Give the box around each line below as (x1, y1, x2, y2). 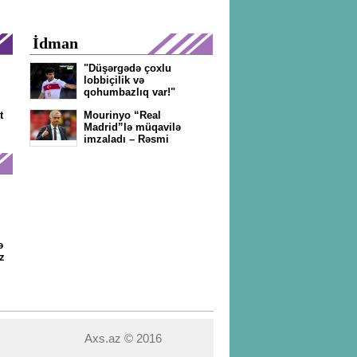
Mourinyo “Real (84, 109, 161, 121)
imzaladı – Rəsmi (84, 133, 169, 145)
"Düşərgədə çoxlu (84, 62, 171, 74)
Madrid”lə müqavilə (84, 121, 181, 133)
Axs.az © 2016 (84, 331, 162, 345)
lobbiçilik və (84, 74, 144, 86)
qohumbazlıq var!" (84, 86, 175, 98)
